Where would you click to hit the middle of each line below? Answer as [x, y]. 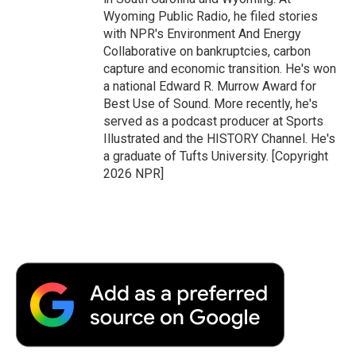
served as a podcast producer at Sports [213, 121]
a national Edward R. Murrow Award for [210, 86]
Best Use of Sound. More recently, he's [211, 103]
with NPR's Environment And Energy [202, 33]
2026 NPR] [133, 173]
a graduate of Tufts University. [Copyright [216, 156]
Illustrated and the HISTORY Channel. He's [219, 138]
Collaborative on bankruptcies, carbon [207, 51]
